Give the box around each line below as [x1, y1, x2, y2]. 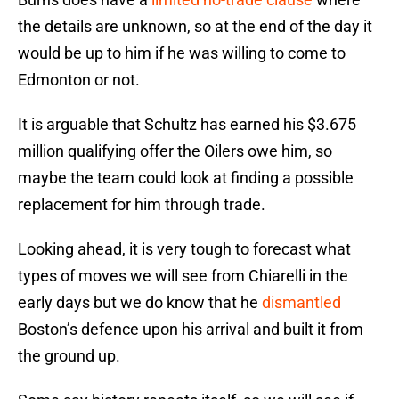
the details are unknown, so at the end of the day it [18, 17, 372, 37]
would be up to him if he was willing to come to [18, 44, 346, 63]
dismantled [262, 293, 341, 313]
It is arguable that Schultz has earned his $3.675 [18, 115, 356, 134]
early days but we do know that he [18, 293, 262, 313]
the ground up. [18, 346, 120, 366]
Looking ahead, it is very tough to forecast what [18, 240, 351, 259]
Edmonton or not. [18, 70, 140, 90]
